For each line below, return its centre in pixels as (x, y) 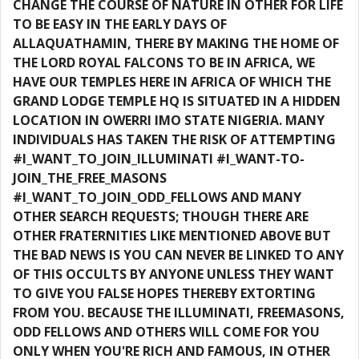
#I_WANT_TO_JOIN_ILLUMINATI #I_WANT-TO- (159, 159)
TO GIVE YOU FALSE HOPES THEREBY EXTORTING (164, 293)
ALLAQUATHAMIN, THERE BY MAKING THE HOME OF (176, 43)
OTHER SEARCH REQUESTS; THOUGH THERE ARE (161, 216)
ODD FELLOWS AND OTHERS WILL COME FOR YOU (166, 332)
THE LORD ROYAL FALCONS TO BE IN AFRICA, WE (164, 63)
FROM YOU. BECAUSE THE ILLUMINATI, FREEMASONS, (179, 313)
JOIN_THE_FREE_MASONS (90, 178)
